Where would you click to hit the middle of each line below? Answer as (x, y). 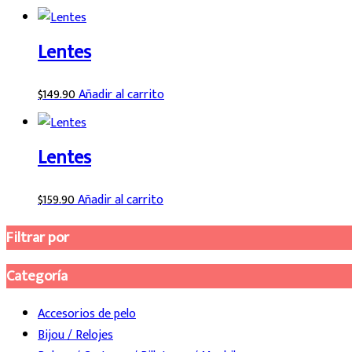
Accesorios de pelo (87, 314)
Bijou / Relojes (75, 335)
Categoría (37, 277)
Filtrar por (38, 237)
